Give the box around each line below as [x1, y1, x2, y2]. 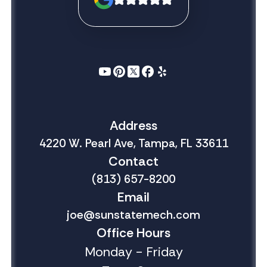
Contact [108, 153, 159, 170]
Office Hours [97, 225, 170, 242]
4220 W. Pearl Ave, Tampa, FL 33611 [39, 136, 228, 151]
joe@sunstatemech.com [67, 207, 200, 223]
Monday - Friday [84, 244, 183, 261]
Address [110, 117, 157, 135]
